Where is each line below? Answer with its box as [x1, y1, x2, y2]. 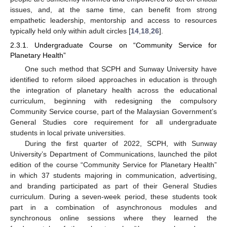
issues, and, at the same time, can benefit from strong [10, 5, 217, 14]
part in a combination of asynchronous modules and [10, 203, 217, 211]
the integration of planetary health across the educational [10, 86, 217, 94]
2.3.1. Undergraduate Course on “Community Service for [10, 41, 217, 49]
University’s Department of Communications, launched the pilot [10, 149, 217, 158]
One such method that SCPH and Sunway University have [24, 64, 217, 73]
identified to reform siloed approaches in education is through [10, 75, 217, 84]
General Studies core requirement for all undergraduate [10, 118, 217, 126]
